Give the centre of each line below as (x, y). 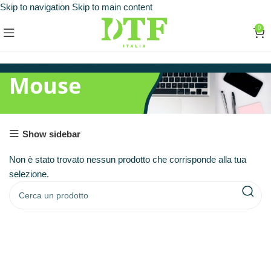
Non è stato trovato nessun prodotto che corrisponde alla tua (128, 159)
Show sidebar (51, 134)
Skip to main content (112, 7)
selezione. (29, 174)
